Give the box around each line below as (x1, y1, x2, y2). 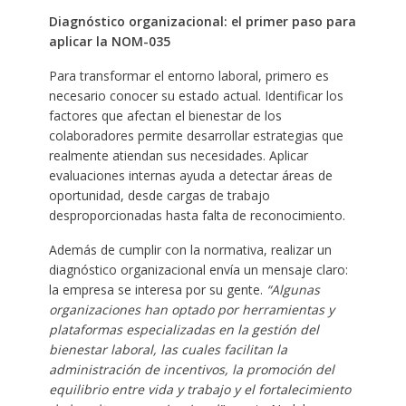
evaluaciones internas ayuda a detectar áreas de (48, 167, 333, 185)
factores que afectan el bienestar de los (48, 107, 282, 125)
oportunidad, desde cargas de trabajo (48, 187, 270, 205)
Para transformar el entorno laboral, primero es (48, 67, 329, 85)
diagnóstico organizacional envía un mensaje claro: (48, 261, 348, 279)
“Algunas (262, 281, 320, 299)
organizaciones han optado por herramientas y (48, 301, 334, 319)
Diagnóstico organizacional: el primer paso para (48, 13, 356, 31)
